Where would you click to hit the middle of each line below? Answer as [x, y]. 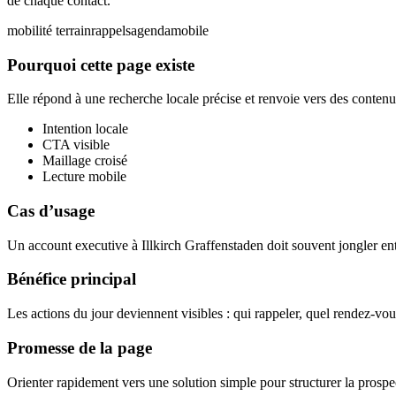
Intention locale [85, 129]
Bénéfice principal [72, 279]
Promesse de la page [80, 347]
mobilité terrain [49, 30]
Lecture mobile [84, 177]
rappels [111, 30]
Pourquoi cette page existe [101, 65]
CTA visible [76, 145]
